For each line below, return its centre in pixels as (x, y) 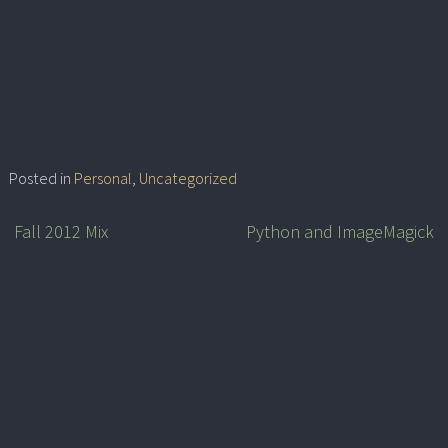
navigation (65, 281)
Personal (103, 178)
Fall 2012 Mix (61, 232)
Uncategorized (188, 178)
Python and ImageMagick (340, 232)
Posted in (41, 178)
